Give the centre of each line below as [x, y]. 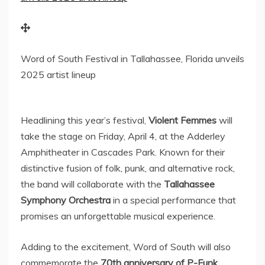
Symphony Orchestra [66, 200]
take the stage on [59, 136]
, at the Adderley [190, 136]
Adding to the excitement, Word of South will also [126, 246]
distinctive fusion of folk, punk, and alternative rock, [128, 168]
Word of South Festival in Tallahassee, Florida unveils [132, 58]
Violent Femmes [182, 120]
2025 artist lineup [58, 74]
